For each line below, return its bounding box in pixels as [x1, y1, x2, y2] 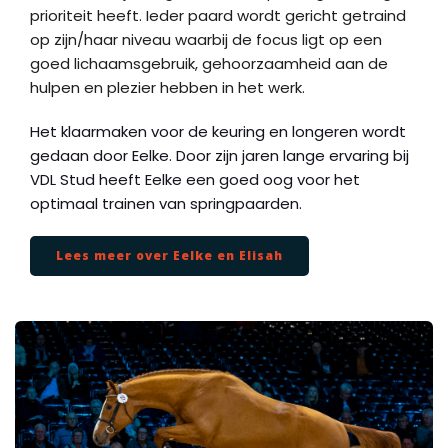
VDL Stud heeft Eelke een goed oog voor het [30, 169, 360, 190]
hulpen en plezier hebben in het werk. [30, 77, 305, 98]
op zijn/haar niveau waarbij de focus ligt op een [30, 29, 382, 50]
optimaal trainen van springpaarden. [30, 193, 302, 214]
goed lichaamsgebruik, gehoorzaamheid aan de [30, 53, 388, 74]
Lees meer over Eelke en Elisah [56, 247, 283, 264]
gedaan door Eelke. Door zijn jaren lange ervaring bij [30, 145, 409, 166]
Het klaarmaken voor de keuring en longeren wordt [30, 121, 406, 142]
